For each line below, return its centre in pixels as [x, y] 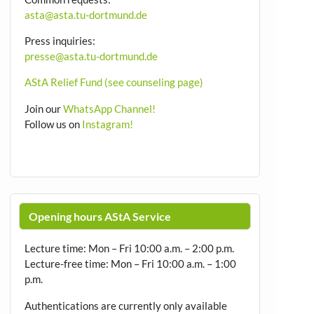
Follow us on [53, 124]
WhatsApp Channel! [109, 108]
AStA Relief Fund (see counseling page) [114, 82]
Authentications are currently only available [125, 305]
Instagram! [107, 124]
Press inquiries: [60, 41]
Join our [43, 108]
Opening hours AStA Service [100, 216]
